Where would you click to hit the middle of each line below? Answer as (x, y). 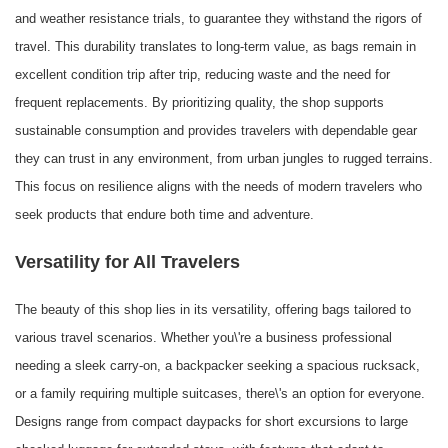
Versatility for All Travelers (127, 262)
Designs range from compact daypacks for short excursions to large (211, 422)
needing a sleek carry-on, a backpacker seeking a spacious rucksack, (217, 366)
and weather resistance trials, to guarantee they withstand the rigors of (218, 19)
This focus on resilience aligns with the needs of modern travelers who (218, 187)
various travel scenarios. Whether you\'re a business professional (203, 338)
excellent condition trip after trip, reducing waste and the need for (202, 75)
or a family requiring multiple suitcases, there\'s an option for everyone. (220, 394)
